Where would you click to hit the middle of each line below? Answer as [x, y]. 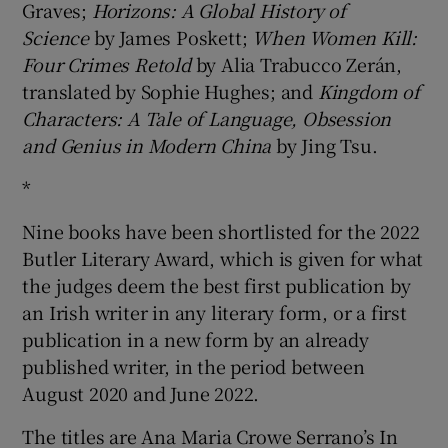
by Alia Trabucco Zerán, [299, 63]
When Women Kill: [335, 36]
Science [58, 36]
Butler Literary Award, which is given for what [223, 257]
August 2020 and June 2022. [141, 392]
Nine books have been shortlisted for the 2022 [221, 230]
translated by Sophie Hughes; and [170, 90]
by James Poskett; [173, 36]
